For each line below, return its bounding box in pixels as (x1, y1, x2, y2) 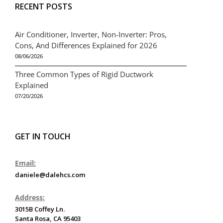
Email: (15, 158, 36, 168)
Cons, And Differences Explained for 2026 (15, 40, 157, 50)
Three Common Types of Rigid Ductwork (15, 69, 153, 79)
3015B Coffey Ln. (15, 204, 65, 214)
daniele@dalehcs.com (15, 170, 85, 179)
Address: (15, 192, 45, 202)
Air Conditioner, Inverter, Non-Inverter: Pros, (15, 29, 167, 39)
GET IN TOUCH (15, 130, 71, 142)
